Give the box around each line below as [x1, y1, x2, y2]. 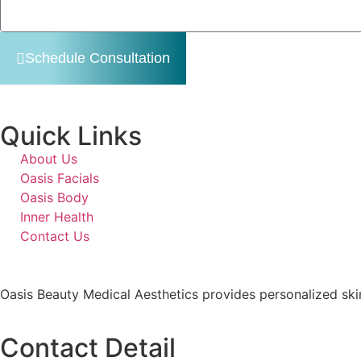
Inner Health [20, 209, 93, 226]
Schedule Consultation [25, 50, 170, 67]
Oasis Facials [20, 170, 99, 187]
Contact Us [20, 228, 89, 245]
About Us [20, 151, 77, 168]
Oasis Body [20, 189, 89, 206]
